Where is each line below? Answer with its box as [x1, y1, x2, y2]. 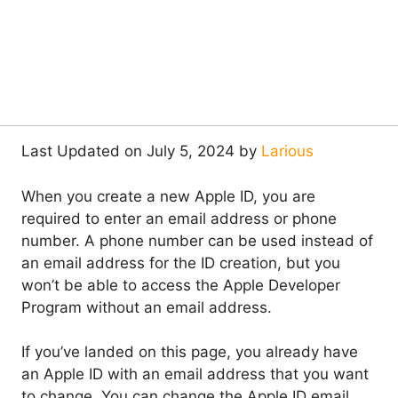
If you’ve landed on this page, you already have [21, 343, 358, 362]
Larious [261, 142, 314, 161]
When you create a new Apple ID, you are [21, 187, 315, 205]
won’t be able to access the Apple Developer [21, 275, 340, 294]
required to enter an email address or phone [21, 209, 337, 227]
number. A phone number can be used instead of [21, 231, 373, 250]
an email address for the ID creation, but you [21, 253, 340, 272]
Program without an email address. [21, 298, 272, 316]
